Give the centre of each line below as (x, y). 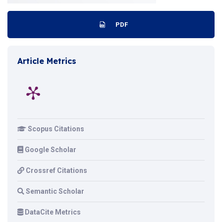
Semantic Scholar (55, 191)
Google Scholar (51, 150)
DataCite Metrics (53, 212)
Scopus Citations (56, 129)
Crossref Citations (56, 170)
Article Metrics (47, 61)
